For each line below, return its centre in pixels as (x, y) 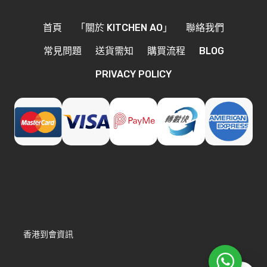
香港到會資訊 (49, 235)
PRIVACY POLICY (133, 74)
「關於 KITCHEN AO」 (124, 28)
